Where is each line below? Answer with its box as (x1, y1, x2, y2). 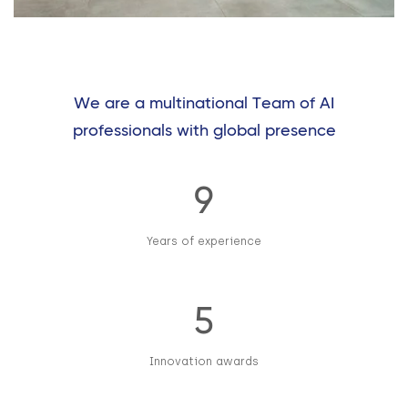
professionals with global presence (72, 123, 336, 140)
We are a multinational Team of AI (74, 96, 334, 113)
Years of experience (147, 235, 261, 249)
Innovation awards (149, 355, 259, 369)
